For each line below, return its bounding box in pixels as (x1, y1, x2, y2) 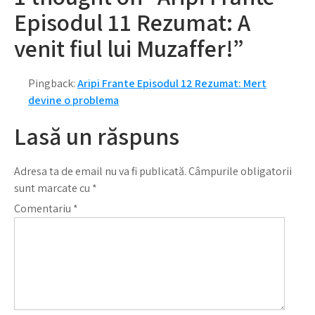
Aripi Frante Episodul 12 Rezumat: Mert (77, 76, 266, 91)
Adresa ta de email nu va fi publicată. (14, 164, 186, 179)
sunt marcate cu (14, 181, 92, 195)
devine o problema (28, 93, 119, 108)
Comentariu (14, 201, 73, 216)
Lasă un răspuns (14, 120, 179, 152)
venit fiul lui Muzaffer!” (14, 32, 244, 64)
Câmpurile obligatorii (188, 164, 292, 179)
